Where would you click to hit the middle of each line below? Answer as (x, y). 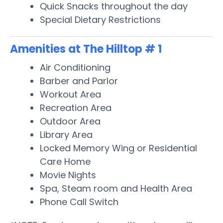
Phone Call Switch (79, 202)
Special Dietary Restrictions (100, 19)
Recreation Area (76, 108)
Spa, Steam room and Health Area (116, 188)
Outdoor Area (70, 121)
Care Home (65, 161)
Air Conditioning (75, 67)
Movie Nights (68, 175)
